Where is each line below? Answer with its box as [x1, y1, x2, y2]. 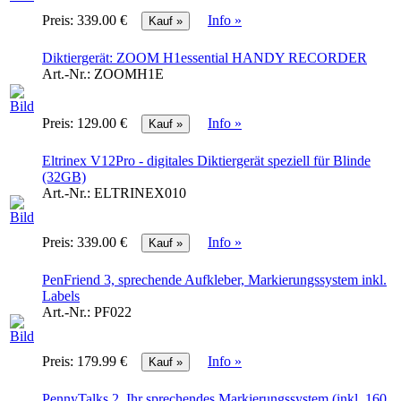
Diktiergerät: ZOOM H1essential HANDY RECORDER [42, 50, 367, 66]
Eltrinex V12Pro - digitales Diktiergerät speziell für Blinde [42, 153, 371, 169]
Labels [42, 288, 80, 304]
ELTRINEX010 [94, 185, 186, 201]
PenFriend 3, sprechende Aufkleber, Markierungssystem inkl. [42, 272, 387, 288]
